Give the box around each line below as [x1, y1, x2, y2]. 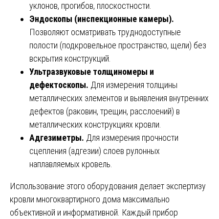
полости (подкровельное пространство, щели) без [29, 40, 206, 51]
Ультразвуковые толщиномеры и [29, 66, 154, 77]
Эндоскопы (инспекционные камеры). [29, 14, 174, 24]
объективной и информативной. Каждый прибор [10, 207, 178, 218]
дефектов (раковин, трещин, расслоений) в [29, 106, 180, 117]
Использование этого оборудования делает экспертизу [10, 181, 206, 192]
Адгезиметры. [29, 132, 86, 143]
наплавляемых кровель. [29, 159, 112, 170]
